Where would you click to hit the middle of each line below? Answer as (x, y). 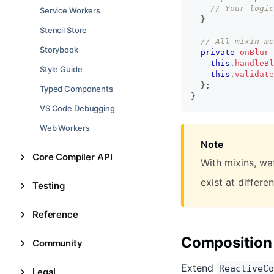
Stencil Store (64, 30)
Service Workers (70, 10)
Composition (227, 242)
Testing (49, 186)
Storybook (59, 50)
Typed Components (76, 89)
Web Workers (65, 128)
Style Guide (61, 69)
